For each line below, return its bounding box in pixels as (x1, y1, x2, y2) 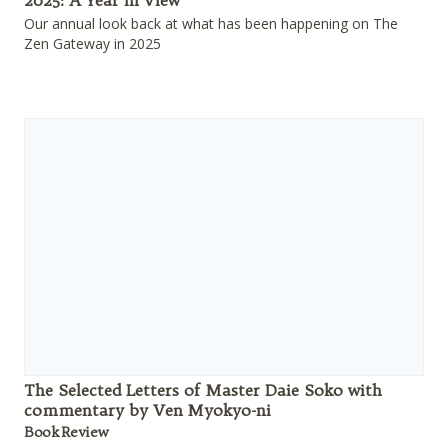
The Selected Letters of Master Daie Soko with (24, 380, 382, 401)
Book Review (24, 423, 108, 442)
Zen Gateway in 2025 (24, 34, 161, 54)
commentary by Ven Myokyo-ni (24, 400, 271, 421)
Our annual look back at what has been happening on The (24, 14, 398, 34)
